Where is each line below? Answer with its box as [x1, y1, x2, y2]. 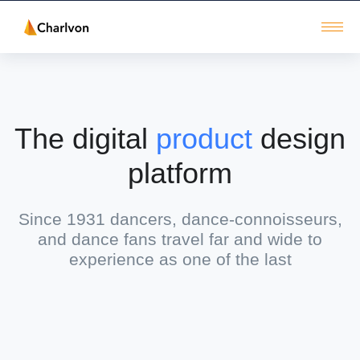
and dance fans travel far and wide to [38, 230, 322, 249]
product [156, 122, 252, 156]
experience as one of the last [68, 250, 292, 269]
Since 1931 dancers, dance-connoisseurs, [18, 210, 342, 229]
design [252, 122, 346, 156]
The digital [14, 122, 156, 156]
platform [128, 157, 232, 190]
